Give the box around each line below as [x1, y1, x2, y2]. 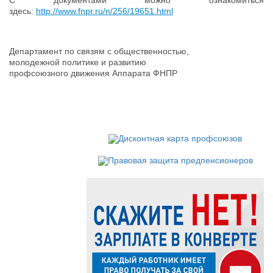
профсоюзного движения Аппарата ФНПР [9, 68, 177, 78]
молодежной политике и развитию [9, 57, 146, 67]
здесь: [9, 5, 36, 16]
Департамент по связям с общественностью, [9, 46, 189, 56]
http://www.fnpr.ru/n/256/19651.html [36, 5, 173, 16]
